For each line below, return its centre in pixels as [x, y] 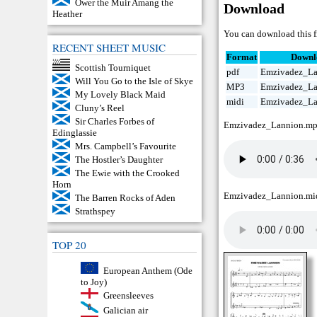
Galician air [125, 310]
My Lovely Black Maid [120, 95]
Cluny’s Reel [99, 108]
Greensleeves [128, 295]
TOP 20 [70, 245]
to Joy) [94, 282]
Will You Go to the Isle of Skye [134, 81]
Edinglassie [75, 133]
